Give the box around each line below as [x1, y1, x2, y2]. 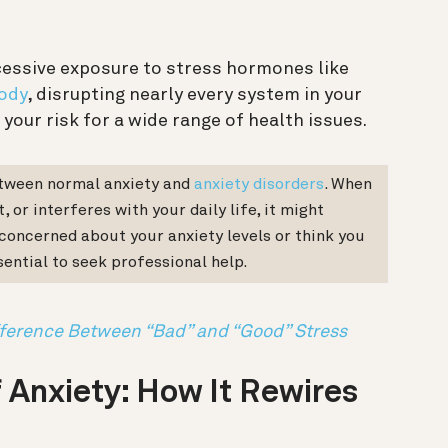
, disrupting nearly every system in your [27, 85, 362, 104]
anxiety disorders [194, 176, 324, 193]
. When [324, 176, 372, 193]
